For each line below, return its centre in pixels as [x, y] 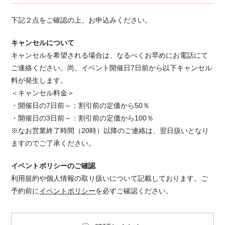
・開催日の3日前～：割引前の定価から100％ [83, 118]
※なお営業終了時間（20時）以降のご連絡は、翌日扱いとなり [110, 130]
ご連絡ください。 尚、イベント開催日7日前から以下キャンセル [112, 68]
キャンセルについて [43, 42]
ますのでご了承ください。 [53, 143]
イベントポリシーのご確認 [53, 165]
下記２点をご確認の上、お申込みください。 [82, 20]
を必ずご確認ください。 [134, 191]
